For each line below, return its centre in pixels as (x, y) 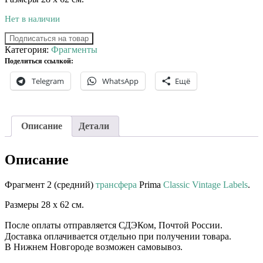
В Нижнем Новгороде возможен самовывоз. (94, 247)
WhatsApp (120, 81)
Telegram (48, 81)
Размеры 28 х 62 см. (44, 205)
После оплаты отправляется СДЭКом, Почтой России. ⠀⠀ (122, 225)
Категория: (28, 50)
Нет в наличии (32, 18)
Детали (94, 126)
